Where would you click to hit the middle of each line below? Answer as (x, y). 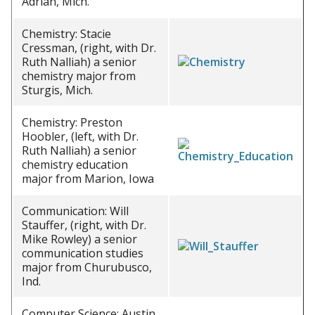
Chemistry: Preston (72, 122)
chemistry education (75, 165)
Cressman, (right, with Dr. (89, 48)
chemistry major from (79, 76)
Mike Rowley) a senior (79, 239)
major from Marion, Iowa (88, 179)
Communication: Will (75, 211)
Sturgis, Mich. (57, 90)
